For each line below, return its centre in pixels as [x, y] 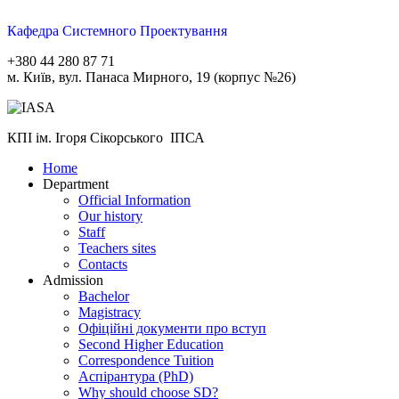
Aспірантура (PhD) [136, 376]
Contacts [103, 264]
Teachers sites [117, 248]
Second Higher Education [151, 344]
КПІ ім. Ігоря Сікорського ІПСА [106, 138]
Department [76, 184]
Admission [73, 280]
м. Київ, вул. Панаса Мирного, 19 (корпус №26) [151, 77]
